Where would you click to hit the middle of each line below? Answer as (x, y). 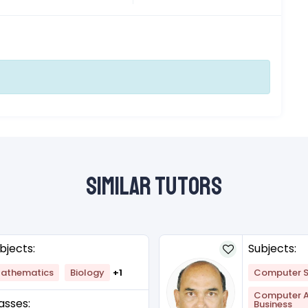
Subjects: (272, 249)
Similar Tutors (154, 187)
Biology (87, 273)
